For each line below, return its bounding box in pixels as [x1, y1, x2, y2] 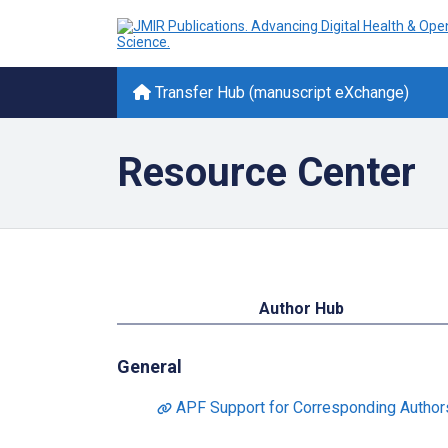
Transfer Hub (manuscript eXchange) [151, 83, 409, 102]
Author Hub [259, 299, 345, 318]
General [117, 356, 182, 377]
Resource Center [117, 149, 416, 196]
